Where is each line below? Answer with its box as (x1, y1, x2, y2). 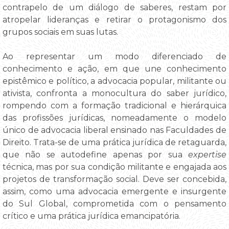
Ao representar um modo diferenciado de (3, 51, 226, 61)
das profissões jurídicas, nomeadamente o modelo (3, 112, 226, 123)
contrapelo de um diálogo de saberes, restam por (3, 2, 226, 12)
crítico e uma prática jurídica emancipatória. (3, 211, 180, 221)
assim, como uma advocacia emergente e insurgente (3, 186, 226, 196)
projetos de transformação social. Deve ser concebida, (3, 174, 226, 184)
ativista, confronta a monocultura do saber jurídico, (3, 88, 226, 98)
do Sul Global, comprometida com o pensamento (3, 198, 226, 209)
